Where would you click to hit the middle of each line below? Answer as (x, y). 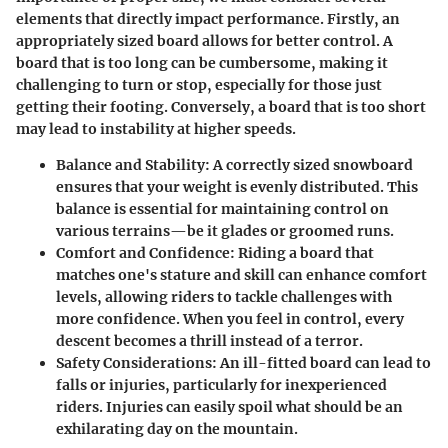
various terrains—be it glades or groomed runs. (225, 230)
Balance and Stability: (133, 164)
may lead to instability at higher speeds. (156, 128)
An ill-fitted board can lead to (324, 362)
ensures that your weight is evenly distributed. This (237, 186)
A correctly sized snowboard (311, 164)
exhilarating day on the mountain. (177, 428)
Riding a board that (304, 252)
